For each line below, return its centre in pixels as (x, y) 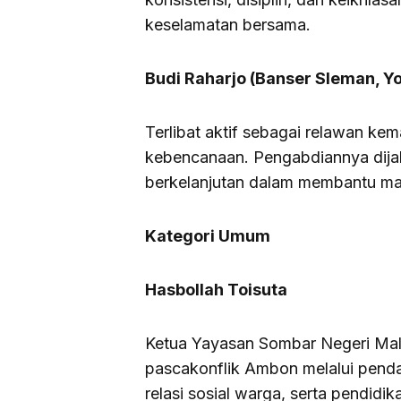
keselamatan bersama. (228, 25)
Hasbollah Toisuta (216, 290)
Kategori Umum (208, 236)
